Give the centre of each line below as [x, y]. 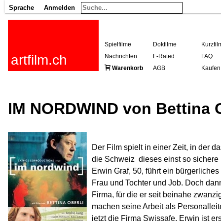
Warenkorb [128, 68]
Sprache [21, 8]
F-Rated [164, 56]
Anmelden [59, 8]
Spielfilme [118, 44]
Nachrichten [121, 56]
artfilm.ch [39, 60]
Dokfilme [165, 44]
